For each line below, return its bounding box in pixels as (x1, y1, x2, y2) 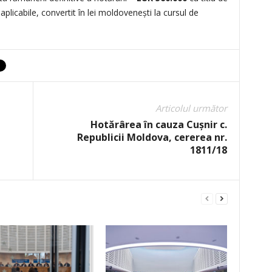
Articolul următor (155, 102, 227, 114)
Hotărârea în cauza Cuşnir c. (90, 118, 227, 131)
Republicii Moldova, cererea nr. (76, 131, 227, 144)
